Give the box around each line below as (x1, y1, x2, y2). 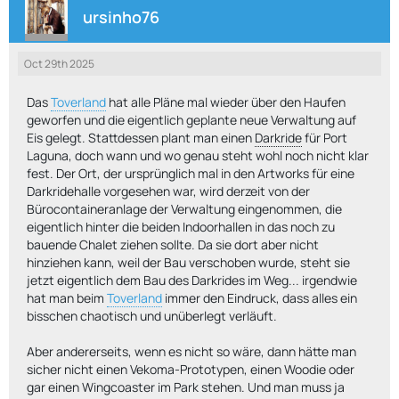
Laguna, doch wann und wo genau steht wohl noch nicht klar (27, 147, 369, 164)
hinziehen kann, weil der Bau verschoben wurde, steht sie (27, 254, 350, 271)
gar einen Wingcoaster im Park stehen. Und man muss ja (27, 379, 345, 395)
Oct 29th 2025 (24, 56, 94, 71)
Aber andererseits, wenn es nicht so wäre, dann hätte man (27, 343, 356, 360)
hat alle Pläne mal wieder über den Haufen (106, 94, 346, 110)
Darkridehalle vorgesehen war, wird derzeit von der (27, 183, 310, 199)
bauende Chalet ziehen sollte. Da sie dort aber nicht (27, 236, 319, 253)
